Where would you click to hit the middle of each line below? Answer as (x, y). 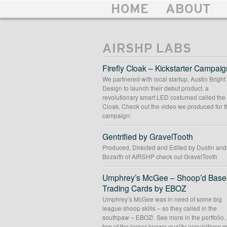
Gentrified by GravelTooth (148, 137)
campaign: (117, 116)
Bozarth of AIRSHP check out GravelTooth (160, 157)
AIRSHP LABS (147, 50)
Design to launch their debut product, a (156, 88)
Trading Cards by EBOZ (144, 188)
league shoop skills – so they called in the (160, 208)
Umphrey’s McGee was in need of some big (162, 199)
